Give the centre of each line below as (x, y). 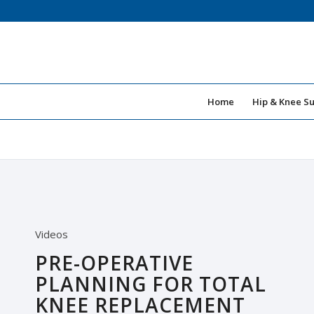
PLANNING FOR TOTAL (151, 284)
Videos (52, 234)
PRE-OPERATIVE (114, 262)
